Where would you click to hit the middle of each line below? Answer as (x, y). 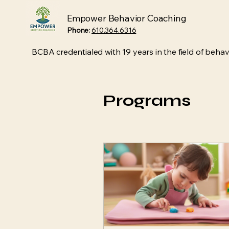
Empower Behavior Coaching (127, 18)
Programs (147, 100)
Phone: (79, 30)
